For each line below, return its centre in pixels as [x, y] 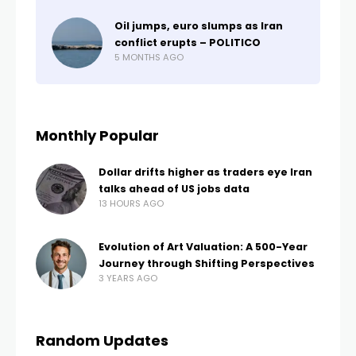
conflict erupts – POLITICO [188, 43]
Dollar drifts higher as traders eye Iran [205, 172]
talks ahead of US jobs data [174, 189]
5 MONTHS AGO [149, 57]
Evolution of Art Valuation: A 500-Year [203, 247]
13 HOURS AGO [131, 203]
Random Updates [102, 341]
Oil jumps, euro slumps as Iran [199, 26]
